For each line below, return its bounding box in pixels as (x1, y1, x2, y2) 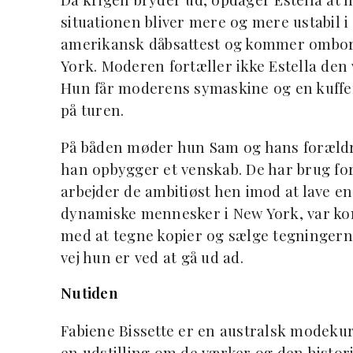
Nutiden (61, 283, 118, 303)
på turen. (61, 99, 124, 120)
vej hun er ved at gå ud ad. (61, 247, 243, 267)
